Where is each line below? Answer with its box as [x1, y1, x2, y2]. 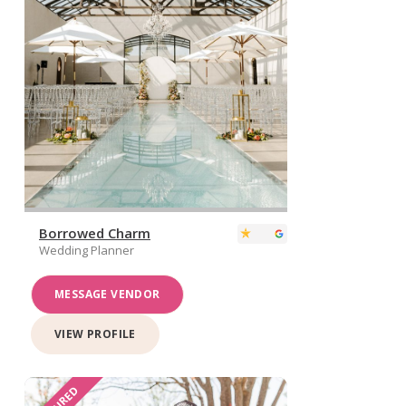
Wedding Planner [38, 241, 134, 258]
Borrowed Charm [38, 223, 150, 242]
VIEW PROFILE [53, 325, 136, 342]
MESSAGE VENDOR [53, 285, 160, 302]
